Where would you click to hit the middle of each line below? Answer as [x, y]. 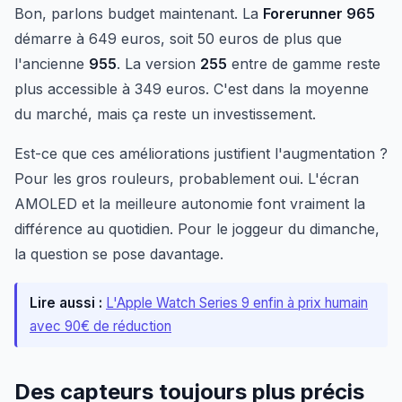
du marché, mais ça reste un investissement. [165, 114]
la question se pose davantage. [119, 253]
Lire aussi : [66, 302]
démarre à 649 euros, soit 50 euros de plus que [178, 38]
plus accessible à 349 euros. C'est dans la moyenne [192, 88]
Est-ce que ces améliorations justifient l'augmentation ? [201, 153]
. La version [158, 63]
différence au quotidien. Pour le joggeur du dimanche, [197, 228]
